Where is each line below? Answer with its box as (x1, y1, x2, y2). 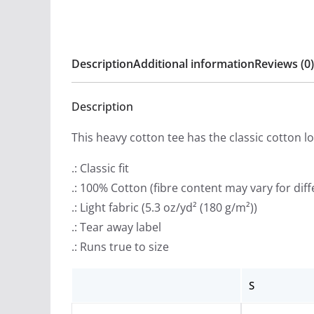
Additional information (133, 56, 254, 71)
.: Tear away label (71, 219, 161, 235)
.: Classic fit (71, 161, 129, 176)
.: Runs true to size (71, 239, 169, 254)
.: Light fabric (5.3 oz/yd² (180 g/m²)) (71, 200, 257, 215)
